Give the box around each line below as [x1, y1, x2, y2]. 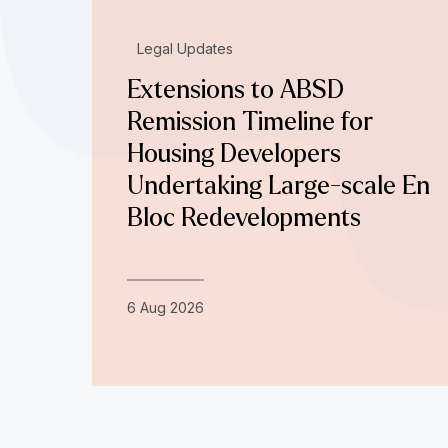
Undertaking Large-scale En [127, 172, 430, 199]
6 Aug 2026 [127, 298, 204, 316]
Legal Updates [137, 39, 233, 57]
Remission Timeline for [127, 108, 373, 135]
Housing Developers [127, 140, 341, 167]
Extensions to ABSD [127, 76, 344, 103]
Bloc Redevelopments [127, 204, 361, 231]
